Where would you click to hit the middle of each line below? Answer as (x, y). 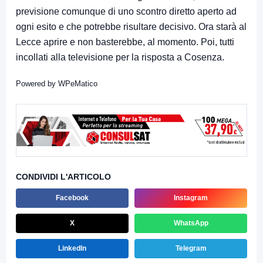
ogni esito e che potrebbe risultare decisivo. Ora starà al (131, 26)
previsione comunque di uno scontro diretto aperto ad (126, 11)
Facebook (72, 198)
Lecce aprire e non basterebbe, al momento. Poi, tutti (125, 42)
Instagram (191, 198)
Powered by (37, 83)
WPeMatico (78, 83)
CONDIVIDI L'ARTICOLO (63, 176)
